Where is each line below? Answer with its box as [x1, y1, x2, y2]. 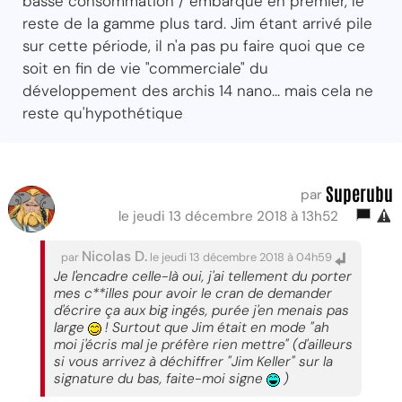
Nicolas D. [82, 247, 147, 267]
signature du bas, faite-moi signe [54, 370, 267, 389]
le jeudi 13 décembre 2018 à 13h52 [118, 207, 345, 226]
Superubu [326, 181, 393, 205]
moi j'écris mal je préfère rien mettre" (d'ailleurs [54, 336, 353, 354]
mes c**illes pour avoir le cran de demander [54, 284, 332, 303]
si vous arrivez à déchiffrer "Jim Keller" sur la [54, 353, 333, 371]
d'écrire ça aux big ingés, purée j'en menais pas [54, 301, 349, 320]
